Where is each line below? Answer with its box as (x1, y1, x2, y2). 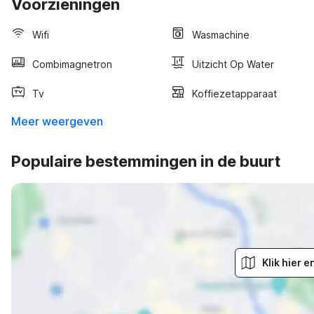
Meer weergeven (11, 114, 103, 128)
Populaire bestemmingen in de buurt (11, 152, 280, 170)
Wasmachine (192, 28, 250, 41)
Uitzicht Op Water (192, 57, 274, 70)
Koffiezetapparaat (192, 87, 277, 100)
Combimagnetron (32, 57, 112, 70)
